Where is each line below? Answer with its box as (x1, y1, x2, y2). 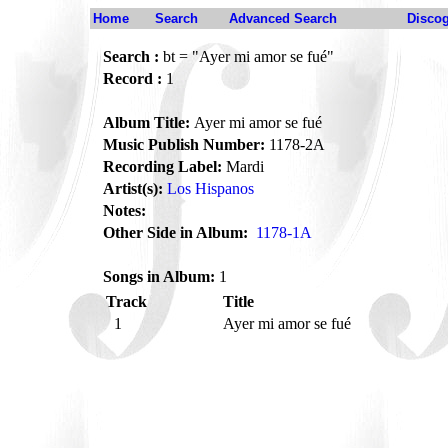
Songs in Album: (103, 268, 215, 285)
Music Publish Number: (103, 136, 265, 153)
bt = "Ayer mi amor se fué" (159, 48, 334, 65)
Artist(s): (103, 180, 163, 197)
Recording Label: (103, 158, 222, 175)
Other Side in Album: (103, 224, 248, 241)
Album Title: (103, 114, 190, 131)
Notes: (103, 202, 146, 219)
